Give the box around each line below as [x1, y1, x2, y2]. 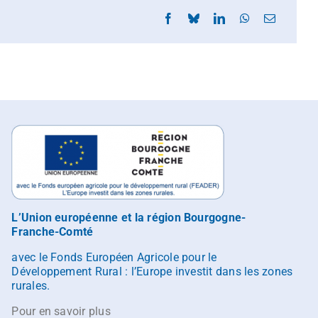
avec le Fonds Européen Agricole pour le [11, 250, 217, 264]
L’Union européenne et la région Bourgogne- [11, 210, 246, 224]
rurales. [11, 278, 50, 292]
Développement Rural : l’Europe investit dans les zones [11, 264, 293, 278]
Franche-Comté [11, 224, 94, 238]
